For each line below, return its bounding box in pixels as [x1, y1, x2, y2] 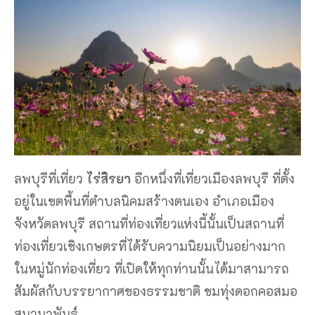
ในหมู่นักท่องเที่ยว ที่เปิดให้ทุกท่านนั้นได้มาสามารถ [14, 260, 289, 278]
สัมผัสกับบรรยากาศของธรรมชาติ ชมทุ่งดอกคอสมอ [14, 283, 297, 300]
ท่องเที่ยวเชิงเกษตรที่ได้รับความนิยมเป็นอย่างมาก [14, 238, 285, 255]
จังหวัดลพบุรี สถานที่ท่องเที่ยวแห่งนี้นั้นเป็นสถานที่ [14, 215, 284, 233]
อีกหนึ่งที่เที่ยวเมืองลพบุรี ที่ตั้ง [131, 170, 295, 188]
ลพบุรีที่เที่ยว [14, 170, 86, 188]
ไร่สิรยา [86, 170, 131, 188]
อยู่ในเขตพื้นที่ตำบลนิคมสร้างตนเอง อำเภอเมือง [14, 193, 274, 210]
